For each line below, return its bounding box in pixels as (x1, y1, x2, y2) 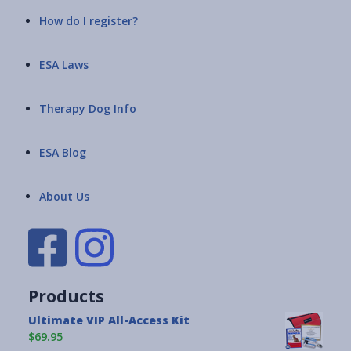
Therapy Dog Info (39, 100, 136, 116)
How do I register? (39, 13, 138, 28)
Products (28, 285, 104, 308)
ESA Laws (39, 56, 89, 72)
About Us (39, 188, 89, 204)
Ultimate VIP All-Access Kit (28, 313, 190, 328)
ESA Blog (39, 144, 86, 160)
